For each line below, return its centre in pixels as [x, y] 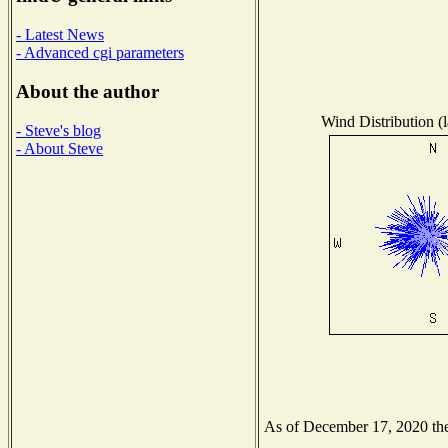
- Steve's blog [58, 130]
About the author [87, 91]
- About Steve [59, 148]
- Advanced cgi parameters [100, 53]
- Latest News [60, 35]
